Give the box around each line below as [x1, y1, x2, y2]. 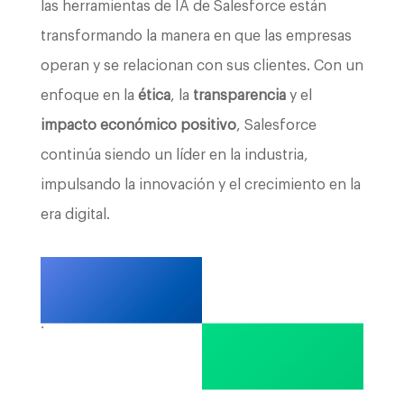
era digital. [40, 207, 110, 222]
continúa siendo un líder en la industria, [40, 147, 308, 162]
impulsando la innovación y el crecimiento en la [40, 177, 361, 192]
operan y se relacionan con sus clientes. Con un [40, 58, 363, 73]
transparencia [192, 87, 286, 103]
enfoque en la [40, 87, 138, 103]
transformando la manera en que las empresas [40, 28, 352, 43]
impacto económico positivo [40, 117, 236, 133]
